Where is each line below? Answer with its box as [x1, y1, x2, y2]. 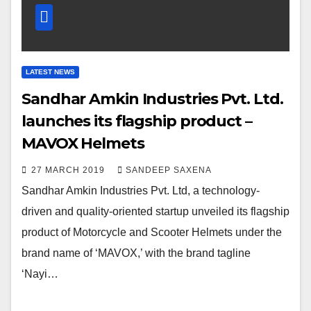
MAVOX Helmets [22, 133, 144, 153]
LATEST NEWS [26, 67, 75, 76]
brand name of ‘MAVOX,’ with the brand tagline [22, 246, 251, 259]
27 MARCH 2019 [31, 165, 108, 175]
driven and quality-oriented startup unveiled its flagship [22, 205, 289, 217]
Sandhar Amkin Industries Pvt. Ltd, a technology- [22, 184, 260, 196]
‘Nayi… [22, 267, 58, 280]
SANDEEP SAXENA [126, 165, 212, 175]
